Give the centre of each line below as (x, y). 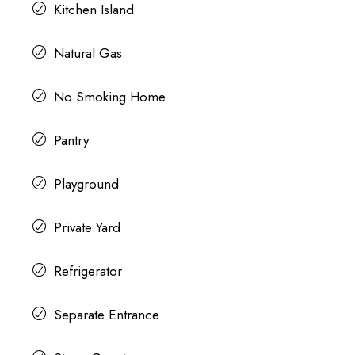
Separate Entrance (106, 315)
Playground (86, 184)
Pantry (71, 141)
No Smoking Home (109, 97)
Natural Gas (88, 53)
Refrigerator (88, 271)
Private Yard (87, 228)
